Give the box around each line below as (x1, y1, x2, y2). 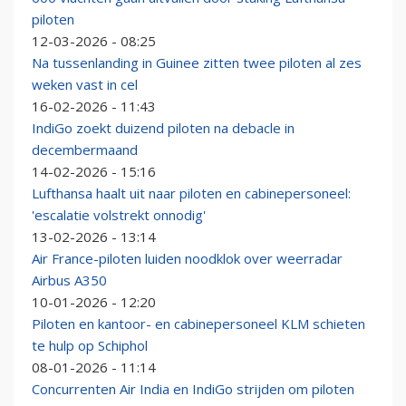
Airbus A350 (32, 271, 107, 290)
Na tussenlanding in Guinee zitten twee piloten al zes (32, 53, 362, 72)
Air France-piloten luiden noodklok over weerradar (32, 249, 343, 268)
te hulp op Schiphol (32, 336, 148, 355)
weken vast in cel (32, 75, 138, 94)
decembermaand (32, 140, 138, 159)
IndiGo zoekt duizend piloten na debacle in (32, 119, 295, 138)
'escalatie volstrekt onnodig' (32, 206, 206, 225)
